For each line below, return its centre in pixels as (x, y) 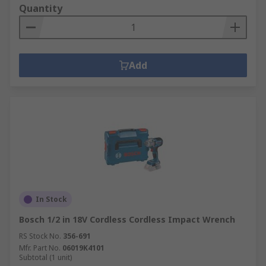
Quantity (41, 8)
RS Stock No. (40, 236)
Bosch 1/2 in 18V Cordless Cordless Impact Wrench (127, 219)
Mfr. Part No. (40, 248)
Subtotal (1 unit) (45, 257)
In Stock (51, 199)
